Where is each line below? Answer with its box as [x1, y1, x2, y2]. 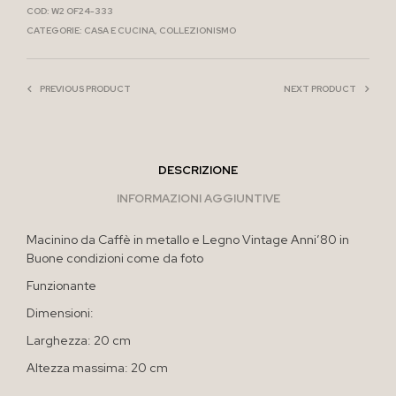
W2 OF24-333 [51, 4, 113, 17]
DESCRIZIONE [158, 163, 238, 179]
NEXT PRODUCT [284, 82, 356, 95]
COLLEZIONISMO [159, 24, 236, 36]
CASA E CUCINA [84, 24, 155, 36]
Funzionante [27, 277, 96, 293]
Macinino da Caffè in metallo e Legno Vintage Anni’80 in [27, 231, 349, 247]
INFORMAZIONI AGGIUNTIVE [116, 191, 280, 207]
